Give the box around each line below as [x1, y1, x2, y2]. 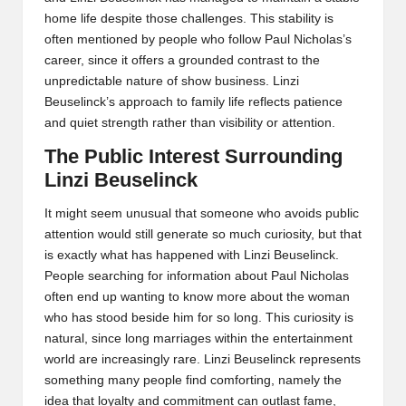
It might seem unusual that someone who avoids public [44, 206, 359, 220]
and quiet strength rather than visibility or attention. [44, 115, 335, 130]
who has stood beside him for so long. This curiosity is [44, 310, 353, 324]
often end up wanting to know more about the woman [44, 289, 350, 304]
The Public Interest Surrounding [44, 144, 343, 168]
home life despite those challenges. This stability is [44, 11, 333, 25]
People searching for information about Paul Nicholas [44, 268, 349, 283]
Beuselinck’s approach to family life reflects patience [44, 94, 343, 109]
